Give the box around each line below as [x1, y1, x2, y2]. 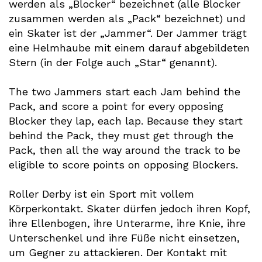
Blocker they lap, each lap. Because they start [9, 115, 243, 127]
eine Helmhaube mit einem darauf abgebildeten [9, 42, 250, 54]
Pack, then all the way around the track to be [9, 144, 240, 156]
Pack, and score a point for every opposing [9, 100, 223, 112]
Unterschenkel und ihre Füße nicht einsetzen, [9, 232, 240, 244]
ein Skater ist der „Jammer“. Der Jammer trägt [9, 27, 247, 39]
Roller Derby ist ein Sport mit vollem [9, 188, 194, 200]
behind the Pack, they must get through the [9, 129, 233, 142]
